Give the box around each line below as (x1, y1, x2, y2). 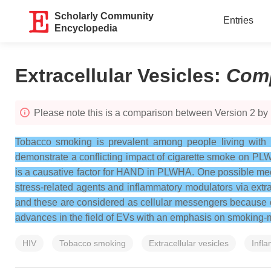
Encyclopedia (54, 23, 118, 33)
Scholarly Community (54, 11, 154, 21)
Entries (223, 15, 253, 25)
